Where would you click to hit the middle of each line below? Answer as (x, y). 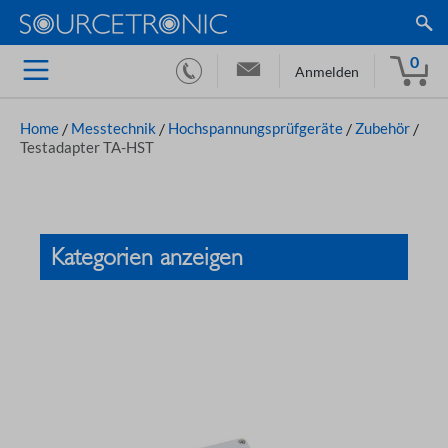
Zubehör (382, 128)
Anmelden (327, 72)
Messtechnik (113, 128)
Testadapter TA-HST (87, 147)
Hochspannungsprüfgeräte (255, 128)
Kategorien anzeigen (150, 257)
